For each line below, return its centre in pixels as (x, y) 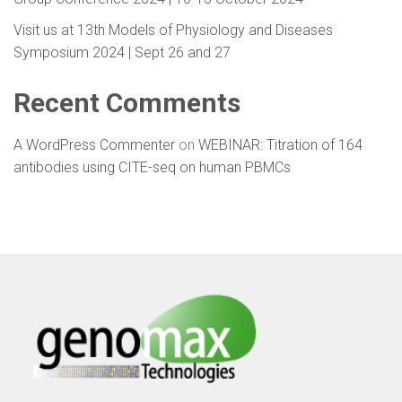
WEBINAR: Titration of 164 (280, 144)
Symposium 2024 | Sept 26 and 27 (122, 52)
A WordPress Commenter (94, 144)
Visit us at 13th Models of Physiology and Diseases (173, 30)
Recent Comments (127, 102)
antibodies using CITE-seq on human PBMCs (152, 167)
